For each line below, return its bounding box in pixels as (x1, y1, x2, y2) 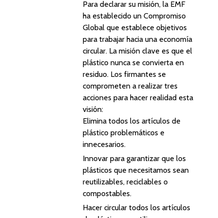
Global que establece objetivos (83, 23, 187, 32)
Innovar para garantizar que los (83, 154, 186, 163)
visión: (83, 105, 103, 114)
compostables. (83, 189, 131, 198)
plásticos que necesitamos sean (83, 165, 189, 175)
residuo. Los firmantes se (83, 70, 166, 79)
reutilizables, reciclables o (83, 177, 168, 186)
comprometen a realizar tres (83, 81, 178, 91)
